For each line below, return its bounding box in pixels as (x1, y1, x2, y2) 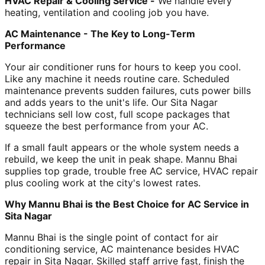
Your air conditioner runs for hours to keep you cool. (5, 60, 241, 73)
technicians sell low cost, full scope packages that (5, 108, 230, 120)
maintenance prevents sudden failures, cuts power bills (5, 84, 251, 96)
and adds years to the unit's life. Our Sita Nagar (5, 96, 218, 108)
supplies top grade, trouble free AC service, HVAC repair (5, 164, 258, 177)
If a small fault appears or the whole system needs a (5, 141, 239, 153)
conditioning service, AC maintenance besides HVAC (5, 243, 240, 255)
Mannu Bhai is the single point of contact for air (5, 231, 218, 243)
